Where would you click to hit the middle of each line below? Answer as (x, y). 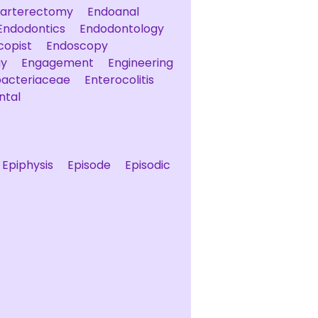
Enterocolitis (119, 80)
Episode (89, 165)
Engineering (141, 63)
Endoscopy (77, 46)
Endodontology (122, 29)
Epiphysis (28, 165)
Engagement (57, 63)
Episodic (148, 165)
